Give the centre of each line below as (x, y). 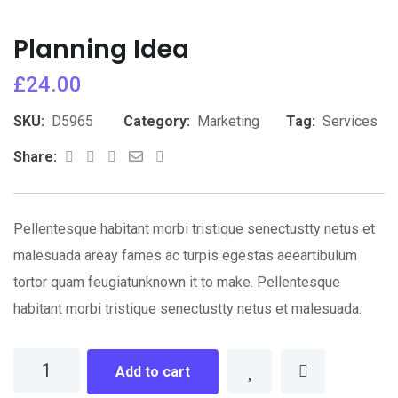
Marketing (228, 121)
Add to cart (153, 372)
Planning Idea (101, 49)
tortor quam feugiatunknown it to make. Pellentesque (177, 282)
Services (350, 121)
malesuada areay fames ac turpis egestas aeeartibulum (185, 255)
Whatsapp (150, 156)
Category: (157, 121)
